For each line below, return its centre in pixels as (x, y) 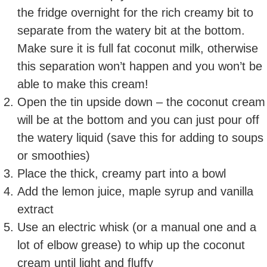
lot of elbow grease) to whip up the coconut (131, 245)
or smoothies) (54, 156)
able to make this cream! (83, 84)
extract (36, 209)
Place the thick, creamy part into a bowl (122, 174)
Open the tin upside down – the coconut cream (142, 102)
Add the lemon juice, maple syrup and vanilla (136, 192)
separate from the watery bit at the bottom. (131, 31)
